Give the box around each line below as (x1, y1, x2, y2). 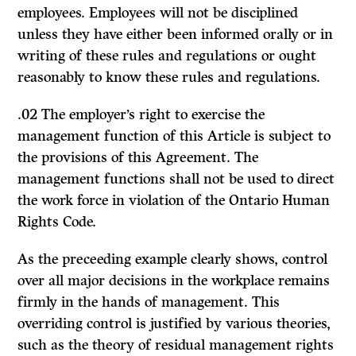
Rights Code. (17, 213, 97, 231)
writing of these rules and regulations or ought (17, 47, 317, 65)
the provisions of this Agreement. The (17, 149, 259, 167)
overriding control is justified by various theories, (17, 315, 331, 333)
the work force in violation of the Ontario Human (17, 192, 331, 210)
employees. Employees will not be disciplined (17, 4, 299, 22)
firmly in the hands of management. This (17, 293, 281, 311)
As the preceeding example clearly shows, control (17, 250, 328, 269)
